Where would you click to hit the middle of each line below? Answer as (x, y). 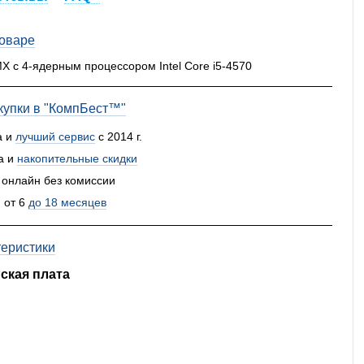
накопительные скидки (77, 158)
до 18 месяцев (68, 202)
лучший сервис (55, 136)
